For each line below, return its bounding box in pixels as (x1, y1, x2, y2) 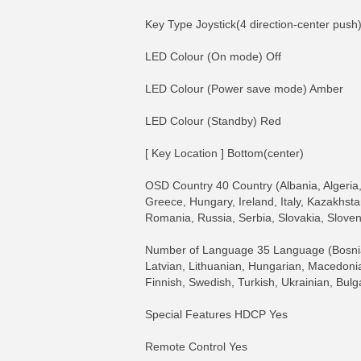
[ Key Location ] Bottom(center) (145, 147, 304, 160)
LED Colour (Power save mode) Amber (145, 82, 343, 95)
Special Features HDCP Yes (145, 308, 288, 321)
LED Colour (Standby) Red (145, 114, 281, 127)
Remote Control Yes (145, 340, 247, 353)
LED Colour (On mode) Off (145, 50, 281, 63)
